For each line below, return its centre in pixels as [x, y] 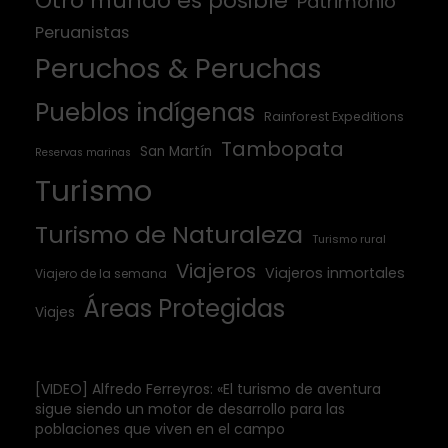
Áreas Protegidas [184, 308]
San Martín [176, 151]
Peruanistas [82, 32]
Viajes [55, 312]
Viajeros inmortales [335, 272]
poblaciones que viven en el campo [160, 428]
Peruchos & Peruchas [178, 68]
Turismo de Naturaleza [169, 234]
